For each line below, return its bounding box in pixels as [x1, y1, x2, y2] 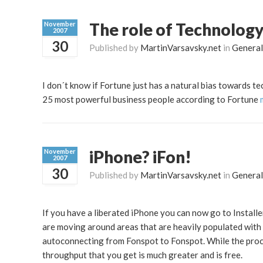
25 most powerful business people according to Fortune [42, 94, 260, 105]
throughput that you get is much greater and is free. [42, 249, 242, 261]
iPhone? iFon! [89, 147, 191, 167]
